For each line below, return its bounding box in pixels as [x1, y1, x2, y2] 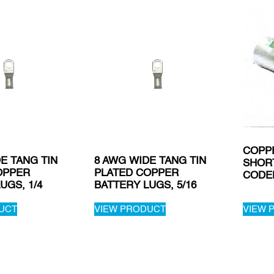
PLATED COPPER [94, 166, 179, 179]
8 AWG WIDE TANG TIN [94, 154, 206, 166]
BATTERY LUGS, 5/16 [94, 178, 196, 191]
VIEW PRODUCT [94, 204, 166, 214]
